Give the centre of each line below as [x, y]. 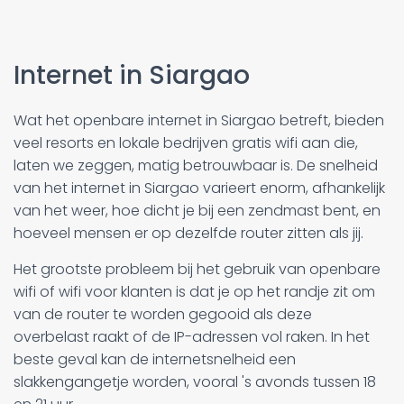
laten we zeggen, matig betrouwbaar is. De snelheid [196, 165]
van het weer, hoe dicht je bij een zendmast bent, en [197, 210]
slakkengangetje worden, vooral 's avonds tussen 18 [195, 381]
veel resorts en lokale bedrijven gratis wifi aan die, [186, 142]
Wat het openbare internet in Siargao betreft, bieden [199, 120]
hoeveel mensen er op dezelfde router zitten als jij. [188, 233]
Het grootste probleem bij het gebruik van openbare [197, 269]
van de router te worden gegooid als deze [163, 314]
